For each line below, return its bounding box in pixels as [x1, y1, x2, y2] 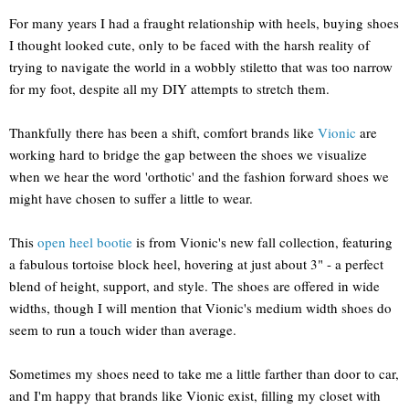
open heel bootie [37, 232, 132, 251]
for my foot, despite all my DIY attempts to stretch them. [9, 79, 330, 98]
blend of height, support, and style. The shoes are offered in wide [9, 276, 380, 295]
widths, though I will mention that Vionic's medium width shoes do [9, 298, 392, 317]
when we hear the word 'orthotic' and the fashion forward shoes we [9, 166, 389, 185]
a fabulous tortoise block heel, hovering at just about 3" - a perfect [9, 254, 383, 273]
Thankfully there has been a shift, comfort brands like [9, 122, 318, 142]
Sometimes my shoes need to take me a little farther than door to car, [9, 363, 399, 383]
